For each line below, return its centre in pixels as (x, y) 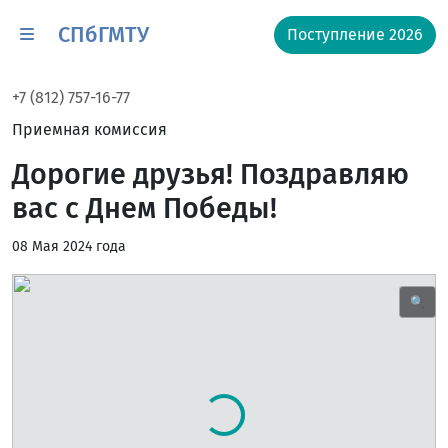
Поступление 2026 (355, 34)
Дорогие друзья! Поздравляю (210, 174)
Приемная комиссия (89, 129)
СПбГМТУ (103, 35)
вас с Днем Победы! (144, 208)
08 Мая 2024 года (69, 246)
